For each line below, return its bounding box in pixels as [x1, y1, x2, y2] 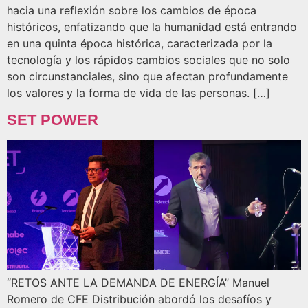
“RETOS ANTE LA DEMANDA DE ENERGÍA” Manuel [7, 276, 269, 290]
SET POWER [7, 111, 98, 129]
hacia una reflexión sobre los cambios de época [7, 3, 256, 18]
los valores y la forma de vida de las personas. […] [7, 86, 270, 100]
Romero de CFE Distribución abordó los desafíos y [7, 292, 272, 307]
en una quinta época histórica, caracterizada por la [7, 36, 272, 51]
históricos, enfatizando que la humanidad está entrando [7, 20, 297, 34]
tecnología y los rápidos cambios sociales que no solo [7, 53, 290, 67]
